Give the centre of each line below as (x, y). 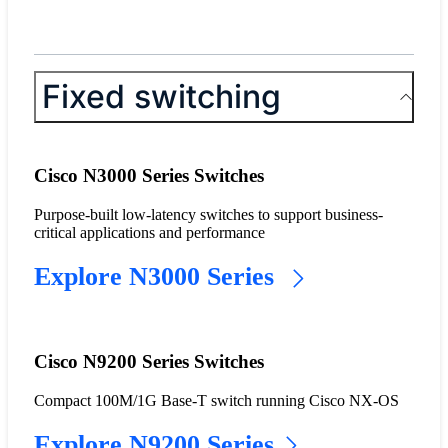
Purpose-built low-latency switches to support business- (208, 215)
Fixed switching (161, 96)
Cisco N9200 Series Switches (148, 361)
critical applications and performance (149, 233)
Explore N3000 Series (157, 277)
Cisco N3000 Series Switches (148, 176)
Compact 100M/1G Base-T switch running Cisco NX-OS (216, 400)
